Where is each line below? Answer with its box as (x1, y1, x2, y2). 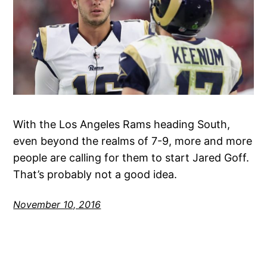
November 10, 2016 (13, 198, 101, 211)
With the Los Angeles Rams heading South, (13, 118, 231, 131)
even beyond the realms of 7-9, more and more (13, 135, 253, 148)
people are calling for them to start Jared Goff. (13, 151, 250, 164)
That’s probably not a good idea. (13, 168, 178, 181)
